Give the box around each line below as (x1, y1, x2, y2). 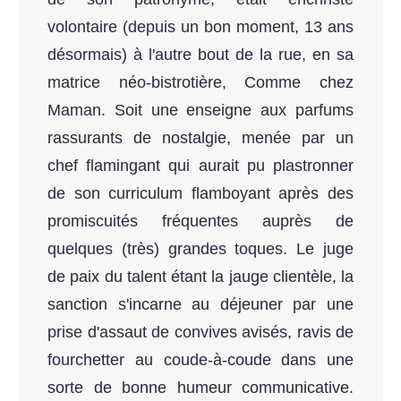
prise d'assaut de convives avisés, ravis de (47, 323, 354, 342)
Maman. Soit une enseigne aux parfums (47, 101, 354, 120)
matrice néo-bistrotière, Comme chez (47, 73, 354, 92)
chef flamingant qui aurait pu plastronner (47, 157, 354, 175)
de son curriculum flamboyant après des (47, 184, 354, 203)
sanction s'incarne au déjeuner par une (47, 295, 354, 314)
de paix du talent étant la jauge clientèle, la (47, 268, 354, 286)
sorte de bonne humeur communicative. (47, 379, 354, 397)
